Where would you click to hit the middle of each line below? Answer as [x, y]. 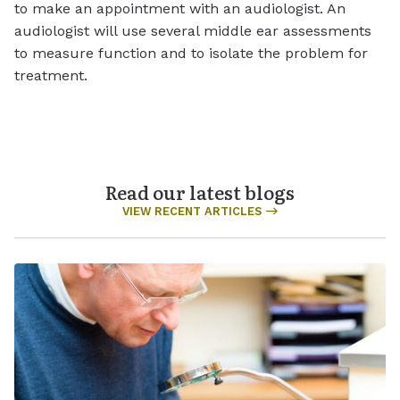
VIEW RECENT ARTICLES [192, 211]
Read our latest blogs [200, 192]
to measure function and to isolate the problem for [191, 53]
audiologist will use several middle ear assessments [193, 30]
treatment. [51, 75]
